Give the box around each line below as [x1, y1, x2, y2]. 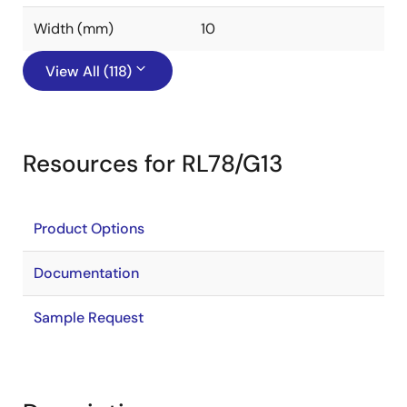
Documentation [34, 263, 139, 283]
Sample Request [34, 308, 144, 327]
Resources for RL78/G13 [23, 148, 283, 179]
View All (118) [45, 62, 132, 81]
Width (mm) [34, 19, 114, 38]
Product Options [34, 219, 144, 238]
